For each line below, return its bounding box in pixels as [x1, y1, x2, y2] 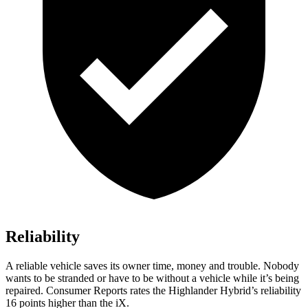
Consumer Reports [46, 285, 127, 297]
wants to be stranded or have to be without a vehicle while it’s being [5, 272, 299, 285]
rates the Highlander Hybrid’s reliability [127, 285, 301, 297]
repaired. [5, 285, 46, 297]
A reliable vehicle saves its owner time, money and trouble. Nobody [5, 260, 299, 272]
